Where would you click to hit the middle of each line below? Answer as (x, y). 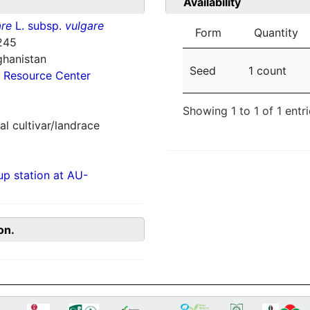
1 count (267, 71)
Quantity (276, 33)
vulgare (84, 26)
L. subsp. (38, 26)
